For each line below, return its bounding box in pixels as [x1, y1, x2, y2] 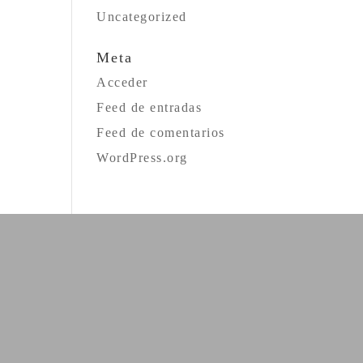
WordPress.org [96, 151, 188, 164]
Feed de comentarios [96, 126, 225, 139]
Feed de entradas [96, 100, 203, 114]
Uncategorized [96, 10, 187, 23]
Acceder [96, 75, 148, 89]
